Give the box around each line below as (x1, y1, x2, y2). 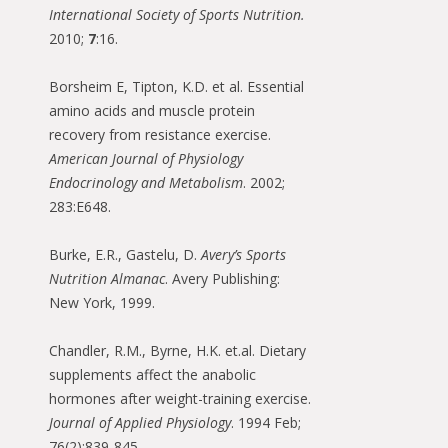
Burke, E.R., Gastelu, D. (49, 245, 201, 265)
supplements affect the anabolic (49, 365, 256, 385)
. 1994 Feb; (231, 413, 301, 433)
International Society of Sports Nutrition (49, 5, 301, 25)
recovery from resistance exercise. (49, 125, 271, 145)
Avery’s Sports (201, 245, 286, 265)
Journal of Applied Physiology (49, 413, 231, 433)
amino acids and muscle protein (49, 101, 255, 121)
